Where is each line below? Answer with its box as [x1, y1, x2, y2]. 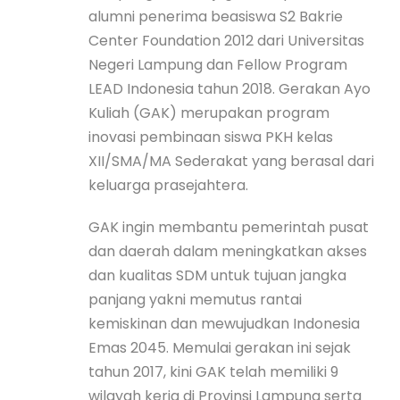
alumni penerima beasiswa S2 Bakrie [88, 5, 343, 27]
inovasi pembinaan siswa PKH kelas [88, 126, 333, 147]
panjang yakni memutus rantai [88, 288, 302, 310]
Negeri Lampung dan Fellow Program [88, 54, 347, 75]
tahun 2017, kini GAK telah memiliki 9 [88, 361, 338, 382]
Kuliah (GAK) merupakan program [88, 102, 329, 123]
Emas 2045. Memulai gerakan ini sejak [88, 337, 351, 358]
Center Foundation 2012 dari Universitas [88, 29, 364, 51]
